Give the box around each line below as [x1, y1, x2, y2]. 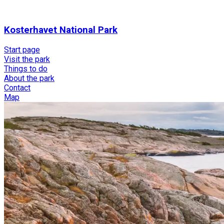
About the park [4, 73, 54, 83]
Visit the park [4, 54, 50, 64]
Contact [4, 83, 30, 93]
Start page [4, 45, 40, 55]
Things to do [4, 64, 47, 74]
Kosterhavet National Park [4, 24, 117, 36]
